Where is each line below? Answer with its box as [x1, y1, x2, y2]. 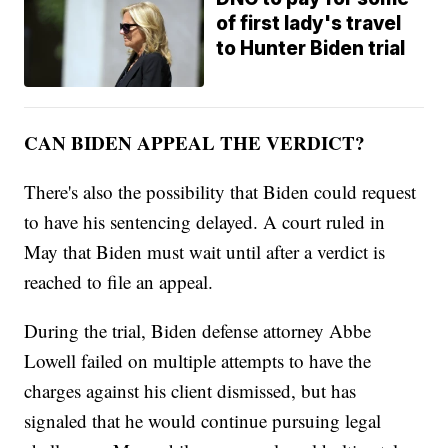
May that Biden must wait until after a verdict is [24, 238, 386, 264]
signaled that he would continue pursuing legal [24, 407, 382, 433]
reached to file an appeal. [24, 268, 214, 294]
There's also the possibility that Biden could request [24, 178, 417, 204]
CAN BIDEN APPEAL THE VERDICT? [24, 128, 366, 156]
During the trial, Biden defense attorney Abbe [24, 317, 372, 343]
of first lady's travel [216, 11, 402, 35]
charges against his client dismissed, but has [24, 377, 357, 403]
